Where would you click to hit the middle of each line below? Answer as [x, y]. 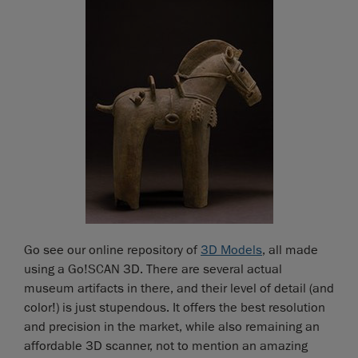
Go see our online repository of [112, 250]
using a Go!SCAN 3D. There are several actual [153, 269]
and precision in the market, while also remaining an [172, 326]
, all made [290, 250]
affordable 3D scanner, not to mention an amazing [166, 346]
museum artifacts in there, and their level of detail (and [179, 288]
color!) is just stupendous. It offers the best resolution [175, 307]
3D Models [231, 250]
